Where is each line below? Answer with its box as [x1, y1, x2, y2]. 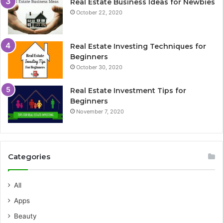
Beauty [14, 212, 37, 221]
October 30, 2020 [76, 64, 122, 71]
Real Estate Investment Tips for [70, 86, 186, 96]
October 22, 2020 [76, 9, 122, 16]
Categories [8, 152, 50, 162]
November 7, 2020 [76, 108, 124, 115]
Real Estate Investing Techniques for [70, 42, 206, 51]
